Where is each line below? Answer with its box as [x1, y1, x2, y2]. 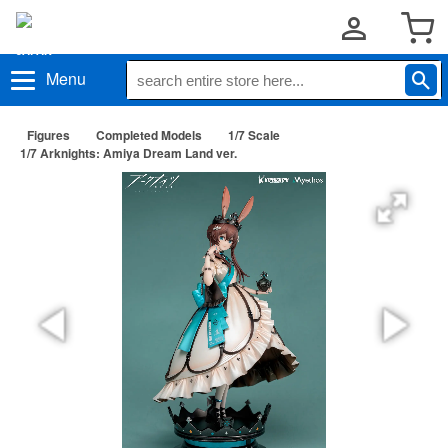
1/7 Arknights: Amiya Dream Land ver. [20, 144, 237, 162]
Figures [27, 126, 70, 144]
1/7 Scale [228, 126, 280, 144]
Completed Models [96, 126, 202, 144]
